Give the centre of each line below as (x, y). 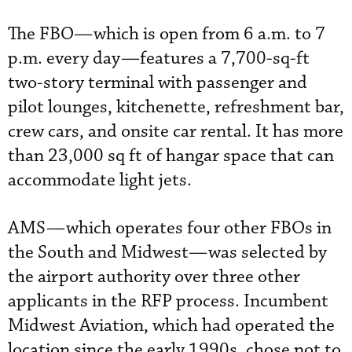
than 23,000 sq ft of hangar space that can (171, 156)
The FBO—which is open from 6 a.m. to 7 (167, 34)
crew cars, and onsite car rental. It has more (176, 131)
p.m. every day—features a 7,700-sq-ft (159, 58)
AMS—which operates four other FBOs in (170, 228)
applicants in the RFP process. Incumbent (168, 301)
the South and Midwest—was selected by (167, 252)
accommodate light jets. (100, 180)
